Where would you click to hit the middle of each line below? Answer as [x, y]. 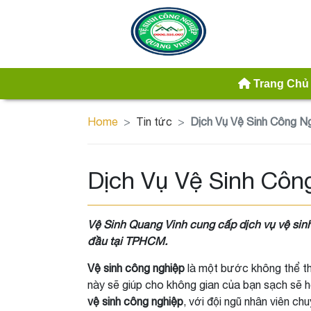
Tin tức [154, 121]
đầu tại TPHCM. [127, 241]
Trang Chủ [281, 83]
